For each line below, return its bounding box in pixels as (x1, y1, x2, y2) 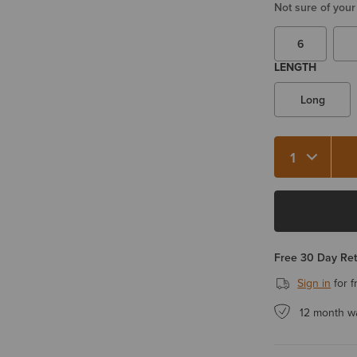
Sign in (297, 275, 331, 291)
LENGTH (274, 59, 317, 75)
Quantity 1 (273, 155, 330, 170)
